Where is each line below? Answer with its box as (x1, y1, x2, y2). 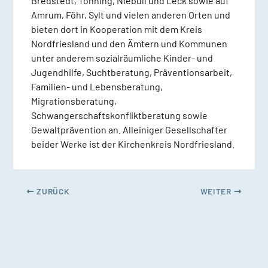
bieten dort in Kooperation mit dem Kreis (31, 23, 202, 35)
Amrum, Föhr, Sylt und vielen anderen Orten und (31, 9, 230, 21)
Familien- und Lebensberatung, (31, 81, 163, 93)
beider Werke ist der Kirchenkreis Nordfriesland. (31, 138, 236, 150)
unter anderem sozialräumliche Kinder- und (31, 52, 213, 64)
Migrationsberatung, (31, 95, 117, 107)
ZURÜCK (34, 186, 69, 197)
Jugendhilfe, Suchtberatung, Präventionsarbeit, (31, 66, 232, 78)
